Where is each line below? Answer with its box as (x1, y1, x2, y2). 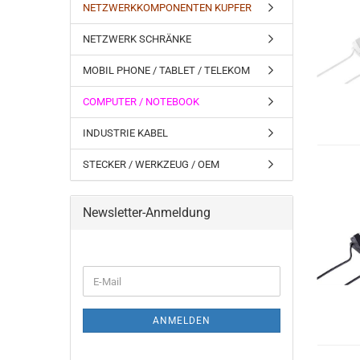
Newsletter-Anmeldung (83, 205, 211, 220)
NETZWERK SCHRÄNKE (83, 33, 191, 45)
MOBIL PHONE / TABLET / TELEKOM (83, 64, 250, 76)
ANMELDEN (152, 315, 211, 326)
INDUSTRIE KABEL (83, 127, 168, 139)
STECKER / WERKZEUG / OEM (83, 158, 219, 170)
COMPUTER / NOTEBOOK (83, 96, 199, 108)
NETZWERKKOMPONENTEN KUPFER (83, 2, 252, 14)
